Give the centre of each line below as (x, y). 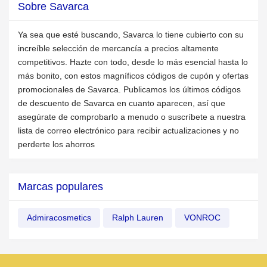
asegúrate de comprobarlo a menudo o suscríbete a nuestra (132, 117)
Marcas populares (60, 187)
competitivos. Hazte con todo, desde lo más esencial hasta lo (133, 62)
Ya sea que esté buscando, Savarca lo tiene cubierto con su (131, 35)
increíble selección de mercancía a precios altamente (118, 48)
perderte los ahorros (56, 144)
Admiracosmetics (59, 218)
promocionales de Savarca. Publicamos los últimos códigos (129, 89)
